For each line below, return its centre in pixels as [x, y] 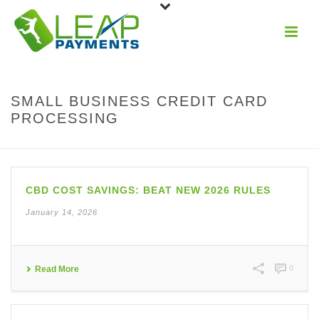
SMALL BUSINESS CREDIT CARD [139, 101]
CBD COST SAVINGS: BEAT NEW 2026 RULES [148, 190]
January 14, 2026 [62, 212]
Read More [57, 269]
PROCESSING [65, 118]
